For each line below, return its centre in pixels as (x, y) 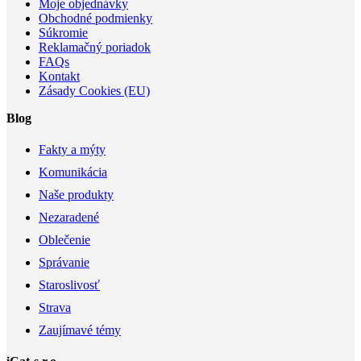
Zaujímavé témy (80, 330)
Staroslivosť (69, 284)
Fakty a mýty (72, 149)
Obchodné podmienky (95, 18)
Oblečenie (64, 239)
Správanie (64, 262)
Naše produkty (76, 194)
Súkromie (63, 32)
